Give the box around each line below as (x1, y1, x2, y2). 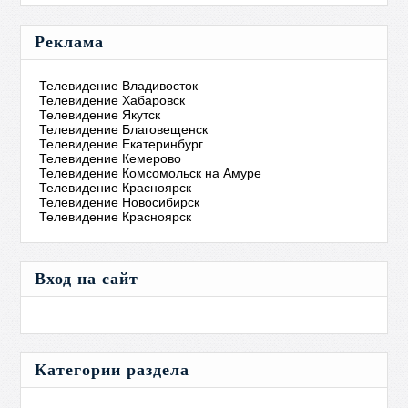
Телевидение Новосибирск (39, 195, 200, 209)
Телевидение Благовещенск (39, 122, 209, 137)
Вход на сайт (35, 270, 139, 288)
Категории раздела (35, 361, 190, 379)
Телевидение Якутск (39, 107, 161, 122)
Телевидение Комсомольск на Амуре (39, 166, 262, 180)
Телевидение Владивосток (39, 78, 199, 93)
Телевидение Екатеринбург (39, 137, 204, 151)
